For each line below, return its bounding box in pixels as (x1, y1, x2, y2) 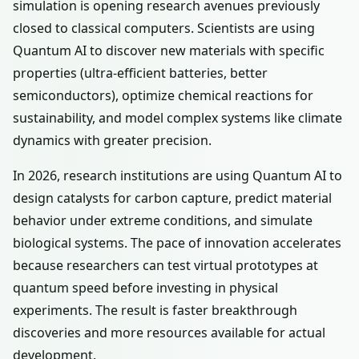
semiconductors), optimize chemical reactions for (13, 87, 313, 104)
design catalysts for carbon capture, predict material (13, 189, 332, 207)
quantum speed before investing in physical (13, 279, 278, 296)
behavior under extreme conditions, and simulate (13, 212, 313, 229)
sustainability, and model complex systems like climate (13, 109, 342, 127)
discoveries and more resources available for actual (13, 324, 325, 341)
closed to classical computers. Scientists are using (13, 19, 315, 37)
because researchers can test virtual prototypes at (13, 256, 318, 274)
